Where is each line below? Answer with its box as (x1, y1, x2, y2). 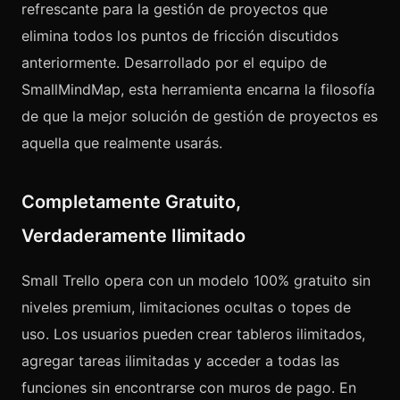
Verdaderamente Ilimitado (21, 225, 246, 246)
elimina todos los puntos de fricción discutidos (21, 27, 338, 45)
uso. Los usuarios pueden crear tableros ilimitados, (21, 325, 365, 343)
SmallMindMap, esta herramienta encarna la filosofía (21, 80, 375, 98)
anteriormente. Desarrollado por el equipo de (21, 54, 327, 71)
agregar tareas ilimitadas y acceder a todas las (21, 352, 339, 370)
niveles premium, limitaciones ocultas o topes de (21, 298, 351, 316)
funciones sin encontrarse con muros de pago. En (21, 379, 356, 396)
